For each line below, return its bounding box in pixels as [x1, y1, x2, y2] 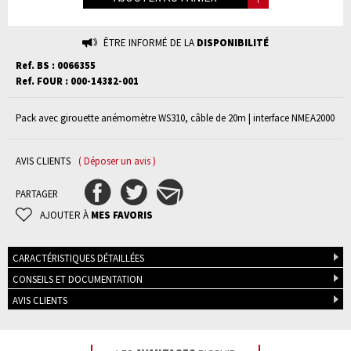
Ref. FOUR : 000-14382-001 [16, 75, 139, 87]
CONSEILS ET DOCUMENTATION [13, 273, 143, 286]
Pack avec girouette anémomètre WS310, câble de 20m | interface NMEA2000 [16, 111, 335, 125]
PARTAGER [16, 187, 58, 201]
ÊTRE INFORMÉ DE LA [103, 36, 197, 49]
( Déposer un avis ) [78, 154, 156, 168]
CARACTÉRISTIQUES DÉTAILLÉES [13, 251, 144, 265]
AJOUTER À [40, 208, 91, 222]
